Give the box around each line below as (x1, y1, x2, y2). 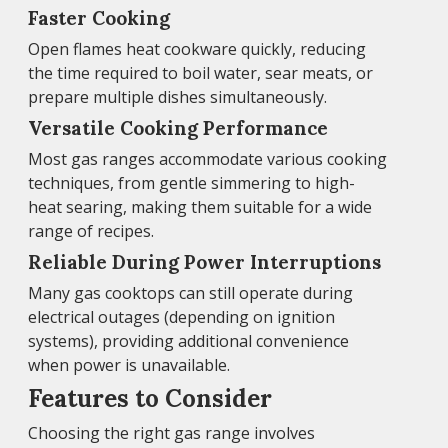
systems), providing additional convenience (28, 329, 349, 352)
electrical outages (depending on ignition (28, 305, 335, 328)
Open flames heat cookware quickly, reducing (28, 37, 366, 60)
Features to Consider (28, 382, 272, 414)
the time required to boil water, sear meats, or (28, 61, 373, 84)
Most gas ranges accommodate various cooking (28, 147, 387, 170)
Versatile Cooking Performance (28, 115, 328, 140)
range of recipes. (28, 219, 154, 242)
